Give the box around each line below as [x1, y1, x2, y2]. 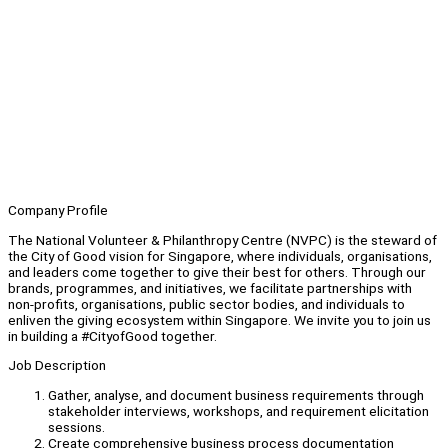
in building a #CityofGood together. [8, 327, 217, 344]
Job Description [8, 357, 106, 374]
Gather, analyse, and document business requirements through [48, 387, 424, 404]
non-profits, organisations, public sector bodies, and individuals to [8, 295, 405, 312]
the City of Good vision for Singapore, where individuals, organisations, [8, 247, 432, 264]
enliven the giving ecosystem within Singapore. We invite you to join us [8, 311, 431, 328]
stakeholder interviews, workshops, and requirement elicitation [48, 403, 429, 420]
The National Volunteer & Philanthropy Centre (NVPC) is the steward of [8, 231, 437, 248]
